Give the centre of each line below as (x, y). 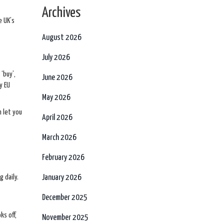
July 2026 (56, 58)
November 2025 (65, 218)
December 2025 (64, 198)
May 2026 (56, 98)
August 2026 (61, 38)
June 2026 (57, 78)
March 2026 (59, 138)
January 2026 (61, 178)
